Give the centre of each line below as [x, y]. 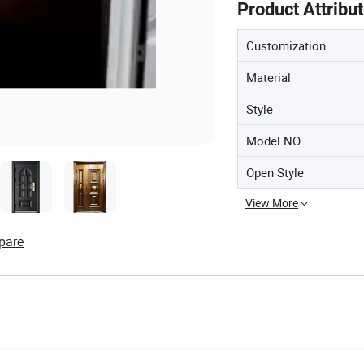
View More [272, 203]
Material [269, 77]
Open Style [275, 172]
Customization [286, 45]
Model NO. [275, 141]
